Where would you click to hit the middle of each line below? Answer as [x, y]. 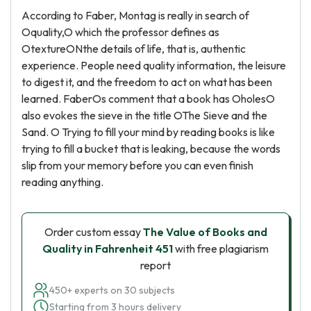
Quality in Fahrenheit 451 [108, 249]
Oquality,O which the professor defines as [120, 32]
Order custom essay [93, 232]
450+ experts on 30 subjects [112, 290]
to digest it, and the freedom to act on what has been [147, 82]
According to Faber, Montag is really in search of [135, 15]
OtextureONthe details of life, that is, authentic [134, 49]
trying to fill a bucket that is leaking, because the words [151, 149]
